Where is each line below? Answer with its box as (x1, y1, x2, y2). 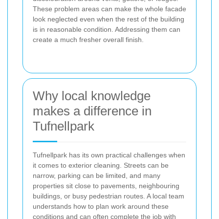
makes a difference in (33, 103, 152, 118)
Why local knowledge (33, 88, 151, 103)
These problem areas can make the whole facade (33, 4, 186, 13)
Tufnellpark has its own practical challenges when (33, 151, 185, 159)
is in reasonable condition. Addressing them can (33, 25, 180, 33)
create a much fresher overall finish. (33, 35, 144, 44)
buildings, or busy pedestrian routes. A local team (33, 192, 184, 200)
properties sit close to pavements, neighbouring (33, 181, 179, 190)
